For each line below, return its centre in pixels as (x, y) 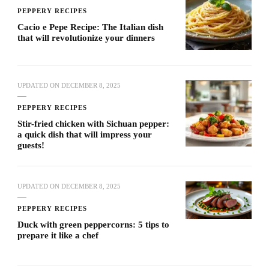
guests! (31, 145)
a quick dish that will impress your (85, 134)
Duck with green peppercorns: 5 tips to (93, 224)
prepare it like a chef (58, 235)
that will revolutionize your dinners (86, 38)
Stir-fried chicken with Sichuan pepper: (93, 123)
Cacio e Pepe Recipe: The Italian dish (90, 27)
